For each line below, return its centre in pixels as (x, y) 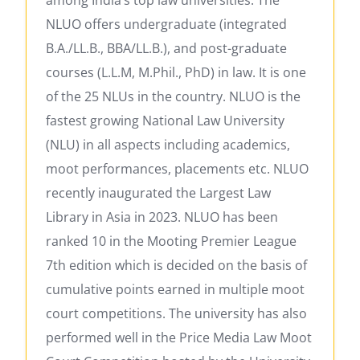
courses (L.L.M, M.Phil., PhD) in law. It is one (176, 72)
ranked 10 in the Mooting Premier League (171, 241)
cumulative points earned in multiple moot (175, 289)
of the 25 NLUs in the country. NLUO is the (173, 96)
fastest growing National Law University (165, 120)
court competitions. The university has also (176, 313)
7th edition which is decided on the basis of (176, 265)
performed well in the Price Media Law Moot (179, 337)
